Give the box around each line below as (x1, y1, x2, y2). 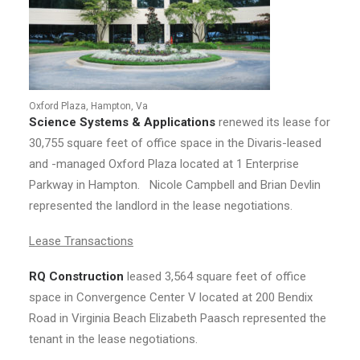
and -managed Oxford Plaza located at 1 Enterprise (29, 157, 299, 171)
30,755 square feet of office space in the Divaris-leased (29, 136, 321, 150)
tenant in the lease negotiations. (29, 332, 198, 346)
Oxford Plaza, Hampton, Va (29, 100, 148, 112)
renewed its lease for (215, 115, 330, 129)
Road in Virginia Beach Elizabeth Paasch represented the (29, 311, 326, 325)
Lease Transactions (29, 234, 133, 248)
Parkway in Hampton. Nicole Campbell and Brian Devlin (29, 178, 321, 192)
